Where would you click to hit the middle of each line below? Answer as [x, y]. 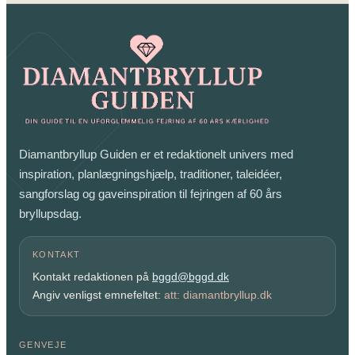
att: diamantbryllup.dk [218, 294]
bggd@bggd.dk [191, 276]
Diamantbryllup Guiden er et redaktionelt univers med [156, 154]
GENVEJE [43, 344]
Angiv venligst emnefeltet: [98, 294]
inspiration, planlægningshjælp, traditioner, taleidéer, [151, 174]
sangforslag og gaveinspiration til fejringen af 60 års [151, 193]
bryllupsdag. [50, 213]
